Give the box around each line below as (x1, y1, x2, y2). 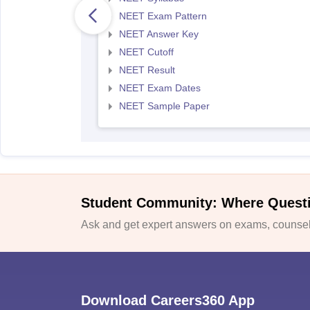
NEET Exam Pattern (118, 10, 207, 21)
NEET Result (118, 64, 175, 75)
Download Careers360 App (81, 292, 255, 308)
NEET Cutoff (118, 46, 174, 57)
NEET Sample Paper (118, 100, 210, 111)
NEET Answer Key (118, 28, 199, 39)
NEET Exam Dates (118, 82, 201, 93)
